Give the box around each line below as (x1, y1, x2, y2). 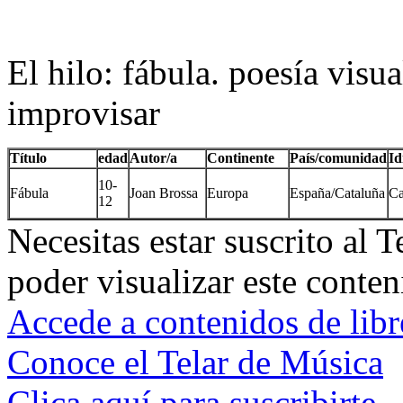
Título (10, 149, 47, 166)
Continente (207, 149, 274, 166)
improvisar (7, 93, 160, 132)
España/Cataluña (290, 184, 385, 201)
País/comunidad (290, 149, 387, 166)
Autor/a (130, 149, 177, 166)
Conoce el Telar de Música (7, 342, 383, 381)
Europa (207, 184, 248, 201)
